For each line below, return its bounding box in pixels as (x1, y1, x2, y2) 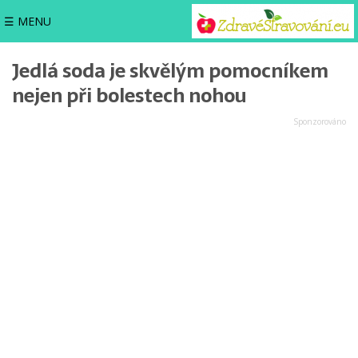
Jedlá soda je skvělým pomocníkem (12, 55, 328, 86)
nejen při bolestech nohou (12, 80, 247, 111)
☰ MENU (4, 13, 51, 29)
